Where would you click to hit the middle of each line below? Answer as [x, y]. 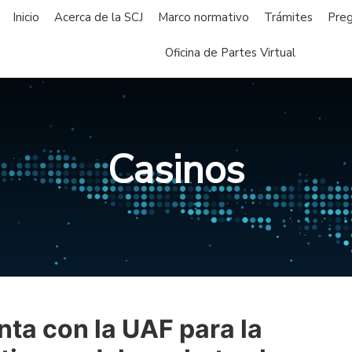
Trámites [289, 17]
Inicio [26, 17]
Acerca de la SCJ [99, 17]
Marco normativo [204, 17]
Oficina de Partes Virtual [231, 53]
